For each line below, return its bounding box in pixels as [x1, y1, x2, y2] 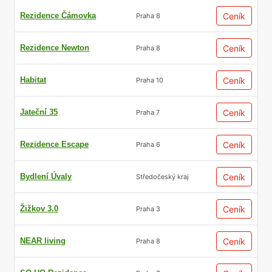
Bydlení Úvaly [20, 172, 72, 181]
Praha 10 [136, 75, 163, 84]
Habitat [20, 75, 46, 84]
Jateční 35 [20, 107, 58, 117]
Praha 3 [136, 204, 160, 213]
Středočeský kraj [136, 172, 189, 181]
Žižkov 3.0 [20, 204, 58, 213]
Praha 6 [136, 140, 160, 149]
